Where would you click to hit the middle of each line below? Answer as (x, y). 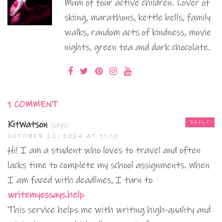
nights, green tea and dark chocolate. (137, 48)
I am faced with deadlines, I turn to (80, 180)
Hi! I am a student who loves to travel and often (104, 151)
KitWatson (28, 125)
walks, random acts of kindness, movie (138, 33)
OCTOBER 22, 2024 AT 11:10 (63, 137)
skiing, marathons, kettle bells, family (138, 18)
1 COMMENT (33, 105)
